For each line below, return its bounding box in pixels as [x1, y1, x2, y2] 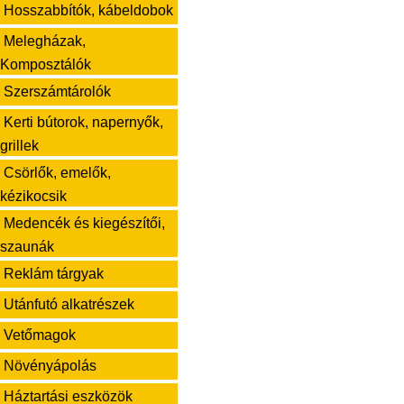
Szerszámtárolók [4, 84, 111, 99]
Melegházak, [4, 33, 86, 49]
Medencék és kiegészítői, [4, 216, 165, 231]
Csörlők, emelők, [4, 165, 111, 180]
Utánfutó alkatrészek [4, 297, 134, 312]
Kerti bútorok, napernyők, [4, 115, 163, 130]
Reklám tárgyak [4, 266, 104, 281]
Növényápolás [4, 358, 96, 373]
